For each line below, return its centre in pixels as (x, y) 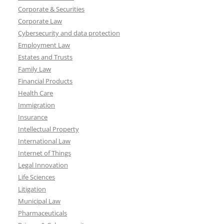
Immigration (36, 105)
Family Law (34, 69)
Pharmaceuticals (42, 213)
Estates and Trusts (45, 57)
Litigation (32, 189)
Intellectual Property (48, 129)
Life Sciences (36, 177)
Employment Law (44, 45)
